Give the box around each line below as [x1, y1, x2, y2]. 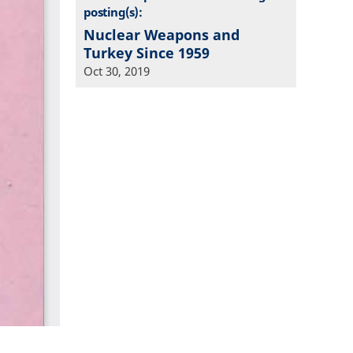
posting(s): [84, 3, 142, 20]
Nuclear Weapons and [84, 25, 240, 45]
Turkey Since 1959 [84, 43, 210, 63]
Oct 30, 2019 [84, 63, 150, 80]
